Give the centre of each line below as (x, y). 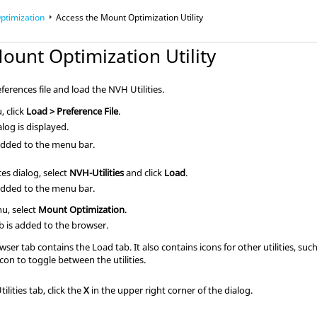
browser (89, 225)
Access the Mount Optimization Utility (130, 17)
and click (144, 172)
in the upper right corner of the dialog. (171, 290)
